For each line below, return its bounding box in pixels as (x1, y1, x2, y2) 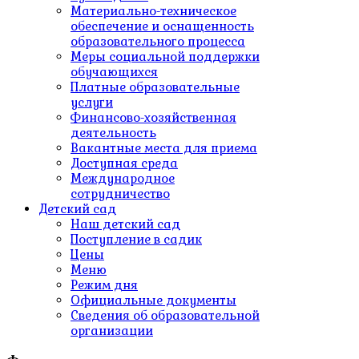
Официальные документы (71, 292, 236, 308)
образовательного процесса (71, 34, 245, 49)
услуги (71, 95, 113, 110)
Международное (71, 171, 175, 186)
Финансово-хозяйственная (71, 110, 236, 125)
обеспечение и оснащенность (71, 18, 254, 34)
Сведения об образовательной (71, 308, 260, 323)
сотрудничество (71, 186, 170, 201)
